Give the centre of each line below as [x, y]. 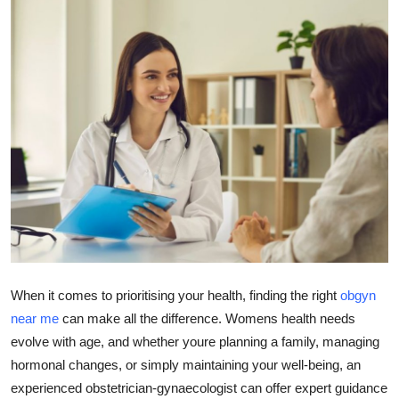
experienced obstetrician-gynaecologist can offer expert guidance [199, 387]
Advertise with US [74, 152]
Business [42, 196]
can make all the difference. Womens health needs [207, 318]
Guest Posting [61, 65]
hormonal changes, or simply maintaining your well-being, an [186, 364]
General [39, 370]
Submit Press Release [85, 21]
